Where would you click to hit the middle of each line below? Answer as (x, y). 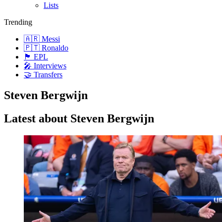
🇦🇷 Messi (42, 39)
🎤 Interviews (45, 65)
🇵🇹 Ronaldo (46, 48)
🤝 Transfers (43, 74)
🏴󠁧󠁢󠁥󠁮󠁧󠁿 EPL (36, 56)
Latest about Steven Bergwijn (79, 119)
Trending (18, 22)
